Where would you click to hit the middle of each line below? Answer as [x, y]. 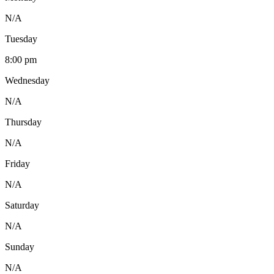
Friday [17, 163]
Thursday [23, 122]
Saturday [22, 205]
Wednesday [27, 80]
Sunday [20, 246]
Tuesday [21, 39]
